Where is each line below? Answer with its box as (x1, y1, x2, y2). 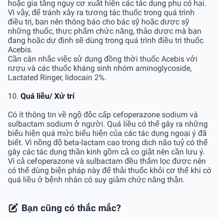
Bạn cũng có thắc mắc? (19, 202, 121, 214)
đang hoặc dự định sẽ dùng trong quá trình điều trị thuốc (8, 35, 203, 45)
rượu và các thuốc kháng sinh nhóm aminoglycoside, (8, 63, 192, 73)
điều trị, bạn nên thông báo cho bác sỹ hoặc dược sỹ (8, 17, 189, 26)
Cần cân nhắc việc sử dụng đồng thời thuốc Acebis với (8, 54, 197, 64)
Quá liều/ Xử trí (21, 91, 74, 101)
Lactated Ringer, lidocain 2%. (8, 72, 107, 82)
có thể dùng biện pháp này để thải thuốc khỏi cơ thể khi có (8, 165, 211, 175)
